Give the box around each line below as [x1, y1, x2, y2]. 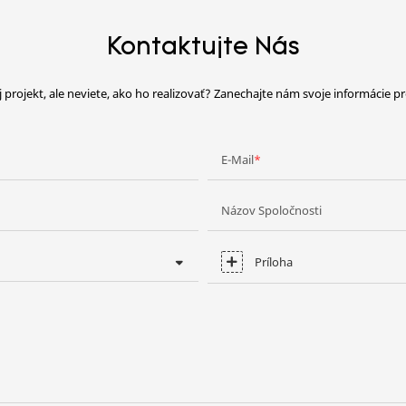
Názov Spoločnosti [221, 202, 322, 219]
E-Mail [221, 151, 254, 169]
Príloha [255, 254, 293, 271]
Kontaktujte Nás [106, 36, 300, 62]
